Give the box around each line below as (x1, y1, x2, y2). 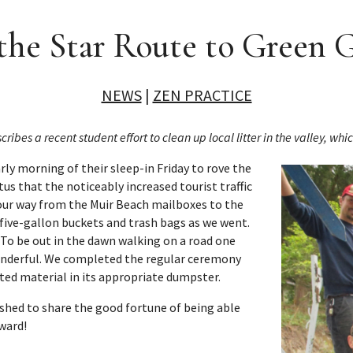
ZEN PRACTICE (152, 84, 252, 105)
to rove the (189, 159, 252, 176)
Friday (157, 159, 190, 176)
